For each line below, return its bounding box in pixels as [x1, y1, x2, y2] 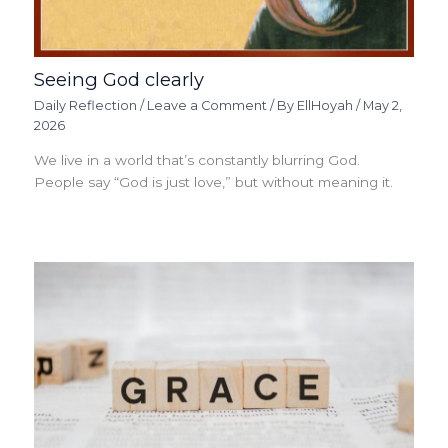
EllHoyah [297, 97, 357, 113]
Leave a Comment [147, 97, 268, 113]
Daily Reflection [34, 97, 138, 113]
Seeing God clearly [34, 68, 205, 92]
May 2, [363, 97, 403, 113]
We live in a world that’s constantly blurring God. [34, 152, 361, 169]
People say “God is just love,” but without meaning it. [34, 174, 394, 191]
